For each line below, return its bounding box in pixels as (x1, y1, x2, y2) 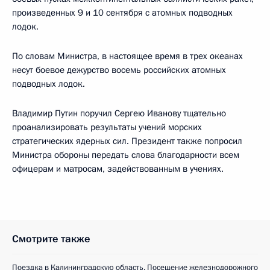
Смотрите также (12, 231, 90, 246)
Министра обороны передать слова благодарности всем (12, 148, 239, 161)
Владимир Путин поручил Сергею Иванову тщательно (12, 107, 226, 119)
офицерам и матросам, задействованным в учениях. (12, 162, 224, 175)
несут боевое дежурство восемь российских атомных (12, 63, 226, 76)
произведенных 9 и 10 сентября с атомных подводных (12, 6, 233, 19)
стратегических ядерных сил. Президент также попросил (12, 134, 242, 147)
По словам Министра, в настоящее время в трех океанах (12, 49, 243, 62)
